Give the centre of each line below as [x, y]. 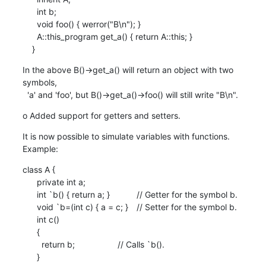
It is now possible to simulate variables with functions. [126, 136]
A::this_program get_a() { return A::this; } [29, 36]
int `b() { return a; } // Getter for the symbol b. [29, 194]
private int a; [29, 182]
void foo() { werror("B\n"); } [29, 24]
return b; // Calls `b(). [32, 244]
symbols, [39, 82]
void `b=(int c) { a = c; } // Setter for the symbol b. [29, 207]
